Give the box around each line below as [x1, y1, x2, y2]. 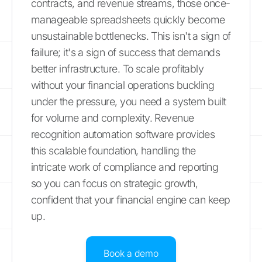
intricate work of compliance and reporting [31, 160, 219, 173]
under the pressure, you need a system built [31, 95, 226, 108]
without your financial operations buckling [31, 78, 215, 91]
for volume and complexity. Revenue [31, 111, 194, 124]
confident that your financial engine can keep [31, 193, 230, 206]
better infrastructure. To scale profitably [31, 62, 204, 75]
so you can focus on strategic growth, [31, 177, 198, 189]
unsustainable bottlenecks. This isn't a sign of [31, 29, 231, 42]
